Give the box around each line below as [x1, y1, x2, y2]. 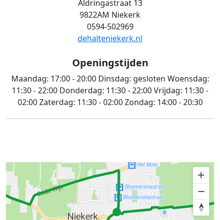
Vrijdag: [152, 85, 184, 96]
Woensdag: [165, 73, 209, 84]
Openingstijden [72, 56, 148, 69]
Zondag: [122, 97, 157, 108]
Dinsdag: [96, 73, 133, 84]
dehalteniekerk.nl [78, 33, 142, 44]
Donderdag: [57, 85, 106, 96]
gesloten [133, 73, 165, 84]
